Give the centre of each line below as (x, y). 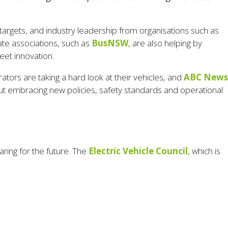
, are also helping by (165, 43)
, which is (204, 151)
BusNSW (110, 43)
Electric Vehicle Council (138, 151)
